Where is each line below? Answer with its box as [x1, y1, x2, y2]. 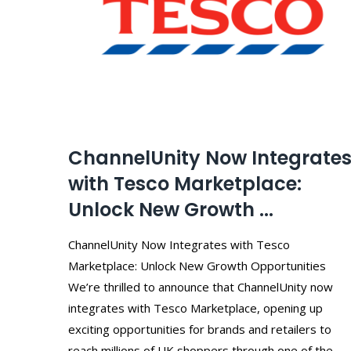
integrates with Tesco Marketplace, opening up [68, 299, 323, 316]
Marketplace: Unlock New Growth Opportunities [68, 257, 326, 273]
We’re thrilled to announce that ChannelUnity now [68, 278, 333, 295]
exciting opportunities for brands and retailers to [68, 320, 331, 337]
